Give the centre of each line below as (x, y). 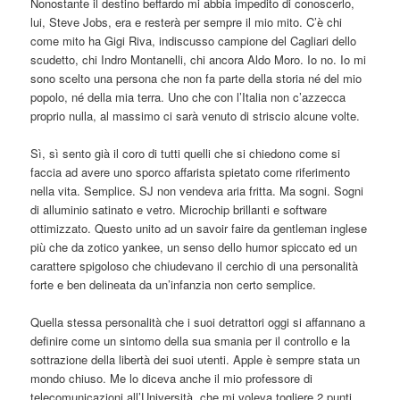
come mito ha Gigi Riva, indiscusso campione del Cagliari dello (194, 40)
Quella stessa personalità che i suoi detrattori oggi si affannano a (198, 321)
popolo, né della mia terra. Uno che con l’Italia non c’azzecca (188, 96)
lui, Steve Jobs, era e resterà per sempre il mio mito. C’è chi (187, 21)
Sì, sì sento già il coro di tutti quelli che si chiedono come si (186, 153)
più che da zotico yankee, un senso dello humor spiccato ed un (194, 246)
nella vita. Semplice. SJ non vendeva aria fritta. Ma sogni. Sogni (197, 190)
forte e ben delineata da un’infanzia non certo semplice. (174, 284)
